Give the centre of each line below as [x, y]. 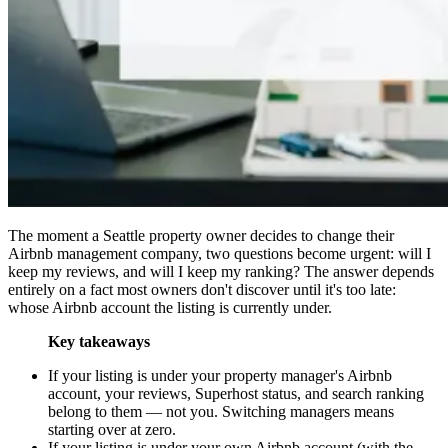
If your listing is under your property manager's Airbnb [220, 376]
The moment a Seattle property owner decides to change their [201, 236]
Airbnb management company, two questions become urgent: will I [219, 254]
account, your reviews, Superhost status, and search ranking [236, 394]
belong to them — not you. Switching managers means [221, 412]
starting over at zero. [112, 430]
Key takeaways [99, 342]
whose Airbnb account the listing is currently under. [170, 308]
